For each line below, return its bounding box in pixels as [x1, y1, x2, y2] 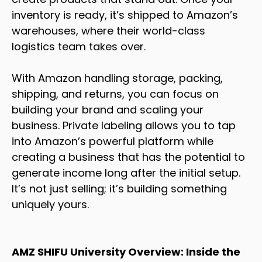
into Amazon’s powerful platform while [12, 133, 213, 149]
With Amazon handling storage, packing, [12, 70, 223, 85]
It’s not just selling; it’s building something [12, 181, 227, 196]
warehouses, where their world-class [12, 23, 205, 38]
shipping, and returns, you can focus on [12, 86, 219, 101]
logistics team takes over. [12, 39, 146, 54]
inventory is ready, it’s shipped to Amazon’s [12, 7, 238, 22]
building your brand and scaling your [12, 102, 204, 117]
